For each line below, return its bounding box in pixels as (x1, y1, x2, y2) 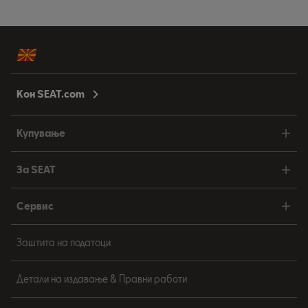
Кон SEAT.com (16, 88, 85, 100)
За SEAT (16, 164, 56, 176)
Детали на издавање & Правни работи (16, 273, 187, 285)
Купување (16, 127, 65, 140)
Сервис (16, 200, 54, 212)
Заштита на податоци (16, 236, 111, 249)
